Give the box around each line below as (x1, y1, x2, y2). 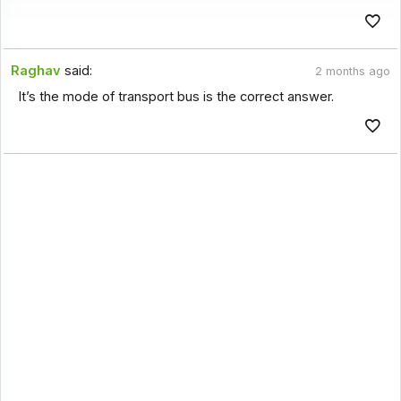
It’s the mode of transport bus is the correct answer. (17, 88, 334, 105)
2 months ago (314, 64, 390, 79)
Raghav (11, 63, 62, 80)
